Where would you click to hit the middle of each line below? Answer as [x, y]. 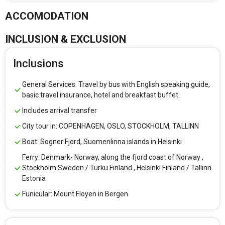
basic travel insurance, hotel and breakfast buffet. [101, 95]
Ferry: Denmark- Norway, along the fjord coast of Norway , [113, 157]
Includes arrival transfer [60, 111]
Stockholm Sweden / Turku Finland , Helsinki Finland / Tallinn [117, 168]
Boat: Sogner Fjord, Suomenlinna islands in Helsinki [102, 142]
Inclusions [38, 64]
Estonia [34, 179]
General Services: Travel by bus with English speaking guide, [116, 85]
